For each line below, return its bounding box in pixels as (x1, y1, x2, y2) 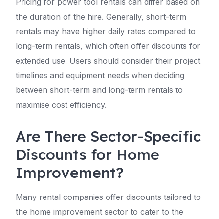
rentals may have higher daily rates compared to (16, 26, 196, 36)
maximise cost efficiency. (16, 100, 107, 109)
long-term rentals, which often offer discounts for (16, 41, 200, 51)
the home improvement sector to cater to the (16, 207, 183, 217)
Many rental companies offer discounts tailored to (16, 192, 201, 202)
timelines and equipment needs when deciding (16, 70, 184, 80)
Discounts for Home (16, 145, 159, 164)
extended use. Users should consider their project (16, 56, 200, 66)
